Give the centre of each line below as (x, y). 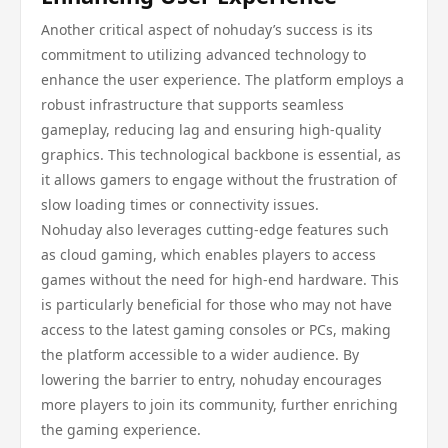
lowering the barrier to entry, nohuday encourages (211, 379)
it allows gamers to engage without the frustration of (219, 179)
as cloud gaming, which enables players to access (208, 254)
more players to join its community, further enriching (219, 404)
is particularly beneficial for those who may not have (216, 304)
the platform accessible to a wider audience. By (200, 354)
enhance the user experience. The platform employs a (222, 79)
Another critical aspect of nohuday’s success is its (207, 29)
